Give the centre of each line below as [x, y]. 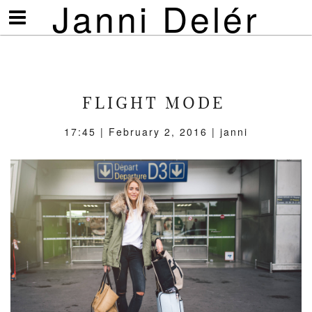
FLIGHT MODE [154, 102]
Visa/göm [37, 14]
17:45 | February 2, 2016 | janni [156, 132]
